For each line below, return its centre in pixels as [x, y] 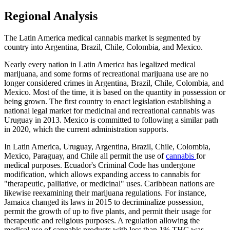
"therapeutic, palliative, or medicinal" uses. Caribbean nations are [109, 184]
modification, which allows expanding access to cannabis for [102, 175]
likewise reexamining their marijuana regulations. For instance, [105, 193]
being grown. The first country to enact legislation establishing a [108, 102]
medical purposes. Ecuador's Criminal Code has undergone [100, 165]
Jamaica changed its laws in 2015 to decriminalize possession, [104, 202]
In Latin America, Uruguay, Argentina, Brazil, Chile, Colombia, [107, 147]
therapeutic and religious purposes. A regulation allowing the [102, 221]
